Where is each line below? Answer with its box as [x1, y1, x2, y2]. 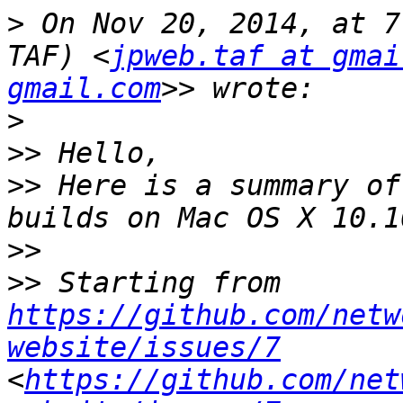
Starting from [281, 266, 298, 300]
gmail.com [7, 72, 161, 105]
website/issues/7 [7, 331, 281, 364]
